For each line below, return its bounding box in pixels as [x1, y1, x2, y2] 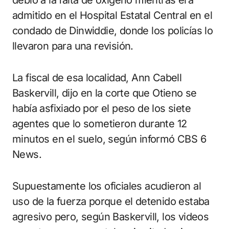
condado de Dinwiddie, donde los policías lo [12, 25, 213, 37]
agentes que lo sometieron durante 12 [12, 118, 187, 130]
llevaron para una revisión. [12, 40, 133, 53]
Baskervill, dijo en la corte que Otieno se [12, 87, 197, 100]
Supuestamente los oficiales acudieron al [12, 180, 201, 193]
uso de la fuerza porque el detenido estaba [12, 195, 210, 208]
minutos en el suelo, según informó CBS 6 [12, 133, 206, 146]
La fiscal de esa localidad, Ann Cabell [12, 72, 182, 84]
